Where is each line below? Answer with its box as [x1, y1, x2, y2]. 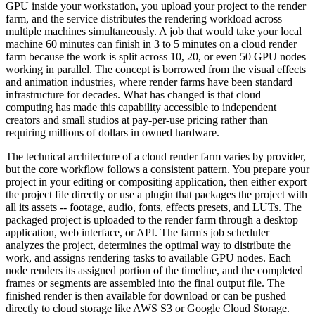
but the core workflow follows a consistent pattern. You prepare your [6, 162, 309, 175]
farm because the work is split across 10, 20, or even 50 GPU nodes [6, 50, 306, 63]
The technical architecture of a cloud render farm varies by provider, [6, 150, 306, 162]
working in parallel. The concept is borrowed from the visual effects [6, 63, 306, 75]
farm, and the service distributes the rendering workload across [6, 12, 282, 25]
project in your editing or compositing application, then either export [6, 175, 307, 188]
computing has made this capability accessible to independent [6, 101, 276, 113]
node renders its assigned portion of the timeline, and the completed [6, 264, 303, 276]
